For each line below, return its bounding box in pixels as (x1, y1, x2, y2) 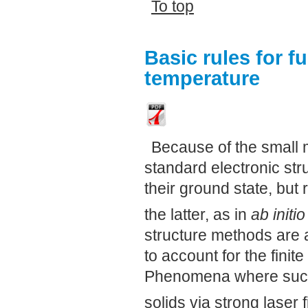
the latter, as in (144, 205, 251, 223)
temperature (144, 67, 260, 89)
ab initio (251, 205, 305, 223)
